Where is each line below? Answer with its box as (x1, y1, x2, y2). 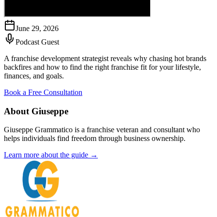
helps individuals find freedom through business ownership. (4, 134, 186, 143)
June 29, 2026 (15, 24, 59, 32)
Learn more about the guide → (4, 151, 98, 159)
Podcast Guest (15, 37, 59, 46)
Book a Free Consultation (4, 88, 82, 96)
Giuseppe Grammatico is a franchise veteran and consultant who (4, 125, 200, 134)
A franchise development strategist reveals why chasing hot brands (4, 54, 206, 62)
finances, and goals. (4, 71, 64, 80)
